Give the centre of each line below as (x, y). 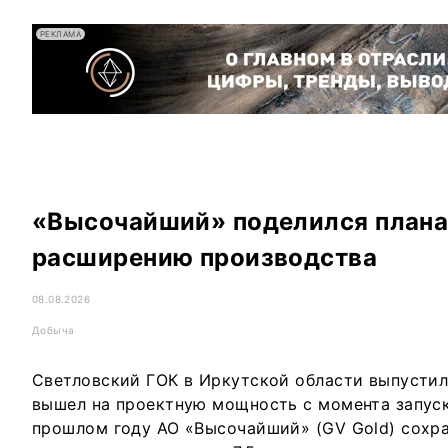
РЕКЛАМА (61, 34)
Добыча (53, 330)
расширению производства (208, 257)
